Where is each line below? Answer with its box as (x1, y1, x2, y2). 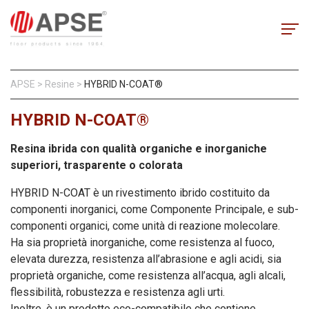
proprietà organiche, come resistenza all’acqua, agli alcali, (10, 268, 286, 282)
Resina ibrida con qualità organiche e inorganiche (10, 141, 267, 155)
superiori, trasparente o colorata (10, 158, 183, 172)
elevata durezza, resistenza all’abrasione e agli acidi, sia (10, 252, 281, 266)
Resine (45, 78, 74, 90)
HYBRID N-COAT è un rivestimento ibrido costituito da (10, 186, 270, 199)
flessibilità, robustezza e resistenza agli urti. (10, 285, 225, 299)
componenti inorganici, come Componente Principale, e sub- (10, 202, 299, 216)
